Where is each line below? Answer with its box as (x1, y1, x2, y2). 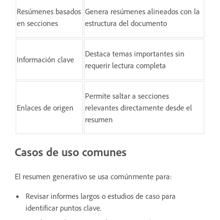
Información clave (17, 54, 74, 64)
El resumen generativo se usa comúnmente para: (15, 171, 172, 181)
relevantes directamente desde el (85, 102, 192, 112)
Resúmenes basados (17, 6, 81, 16)
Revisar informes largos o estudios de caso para (26, 191, 176, 201)
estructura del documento (85, 18, 167, 28)
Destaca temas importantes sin (85, 48, 185, 58)
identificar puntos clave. (26, 202, 102, 213)
